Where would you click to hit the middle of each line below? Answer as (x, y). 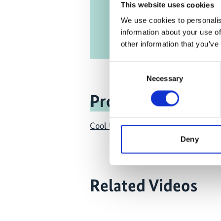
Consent (123, 67)
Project (116, 101)
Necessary (165, 78)
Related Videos (144, 185)
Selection (124, 79)
